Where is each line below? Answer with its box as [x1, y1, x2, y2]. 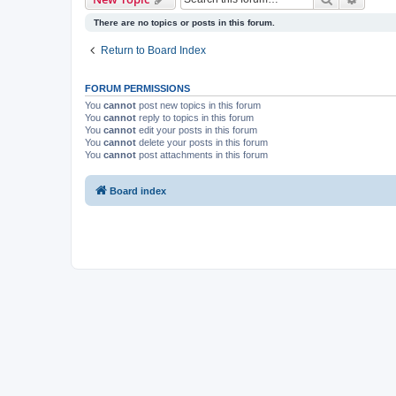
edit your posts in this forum [136, 124, 257, 135]
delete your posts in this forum [136, 136, 268, 148]
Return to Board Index [101, 43, 206, 57]
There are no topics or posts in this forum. [94, 17, 275, 27]
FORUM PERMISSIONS [85, 82, 190, 94]
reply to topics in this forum [136, 111, 254, 123]
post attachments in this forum [136, 148, 268, 160]
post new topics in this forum [136, 99, 261, 110]
